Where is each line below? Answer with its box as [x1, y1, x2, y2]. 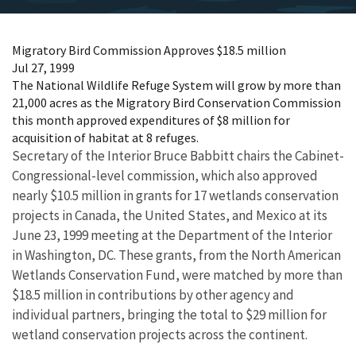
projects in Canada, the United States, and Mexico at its [12, 207, 327, 224]
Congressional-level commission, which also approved [12, 167, 318, 184]
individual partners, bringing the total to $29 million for [12, 306, 327, 323]
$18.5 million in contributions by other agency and [12, 286, 294, 304]
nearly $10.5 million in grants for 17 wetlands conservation [12, 187, 339, 204]
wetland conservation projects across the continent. [12, 326, 308, 343]
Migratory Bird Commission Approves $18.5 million [12, 42, 286, 58]
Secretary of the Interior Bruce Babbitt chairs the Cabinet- [12, 147, 344, 164]
